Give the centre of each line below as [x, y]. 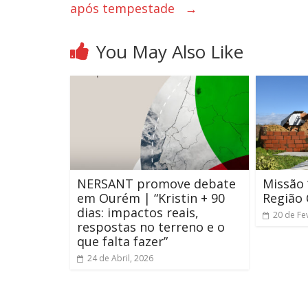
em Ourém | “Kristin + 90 [151, 198]
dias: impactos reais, [138, 212]
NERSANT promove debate [156, 184]
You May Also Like [170, 52]
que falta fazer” [124, 241]
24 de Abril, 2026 [120, 258]
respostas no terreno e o [151, 227]
